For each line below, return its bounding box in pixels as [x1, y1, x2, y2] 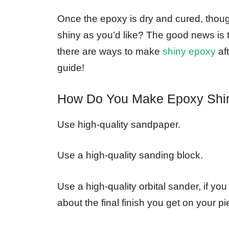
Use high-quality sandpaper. [57, 119, 180, 130]
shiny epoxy [163, 46, 216, 57]
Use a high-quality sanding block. [57, 150, 203, 161]
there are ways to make [57, 46, 163, 57]
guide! [57, 62, 84, 74]
